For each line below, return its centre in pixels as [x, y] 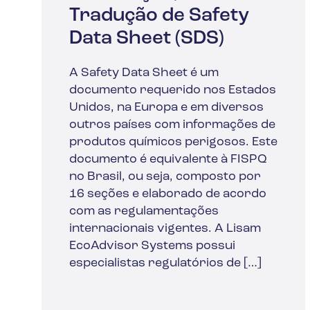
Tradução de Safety [159, 16]
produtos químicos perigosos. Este [173, 142]
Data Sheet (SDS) [147, 38]
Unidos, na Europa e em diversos [166, 107]
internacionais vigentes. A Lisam [165, 228]
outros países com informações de [172, 125]
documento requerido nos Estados [173, 90]
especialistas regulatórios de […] [165, 263]
